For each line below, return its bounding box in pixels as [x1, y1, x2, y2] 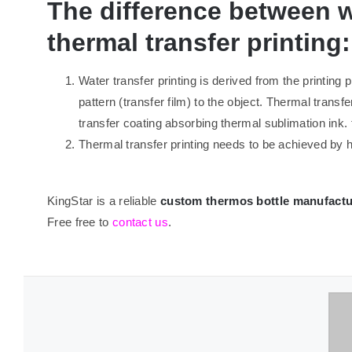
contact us [112, 214, 168, 229]
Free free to [47, 214, 112, 229]
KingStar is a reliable [47, 193, 160, 207]
